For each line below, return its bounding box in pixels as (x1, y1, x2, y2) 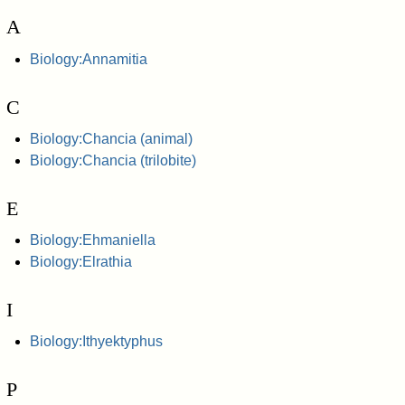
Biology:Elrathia (29, 253, 132, 269)
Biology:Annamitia (29, 51, 147, 67)
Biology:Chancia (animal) (29, 130, 193, 146)
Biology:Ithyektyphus (29, 334, 163, 350)
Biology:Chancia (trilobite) (29, 152, 196, 168)
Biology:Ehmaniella (29, 231, 155, 248)
